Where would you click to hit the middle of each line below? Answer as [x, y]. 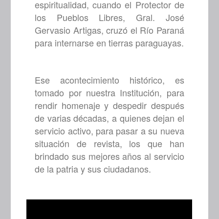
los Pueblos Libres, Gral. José [109, 17]
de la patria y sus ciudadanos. [93, 169]
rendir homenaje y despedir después [109, 105]
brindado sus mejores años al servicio [109, 156]
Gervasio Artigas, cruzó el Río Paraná [109, 30]
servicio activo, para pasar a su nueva [109, 131]
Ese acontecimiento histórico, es [109, 80]
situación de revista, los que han [109, 143]
